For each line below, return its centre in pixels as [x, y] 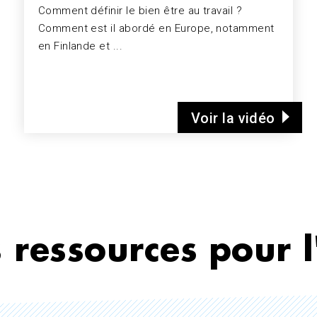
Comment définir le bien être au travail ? [140, 10]
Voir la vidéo [233, 118]
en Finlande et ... [80, 46]
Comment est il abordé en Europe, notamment [156, 28]
